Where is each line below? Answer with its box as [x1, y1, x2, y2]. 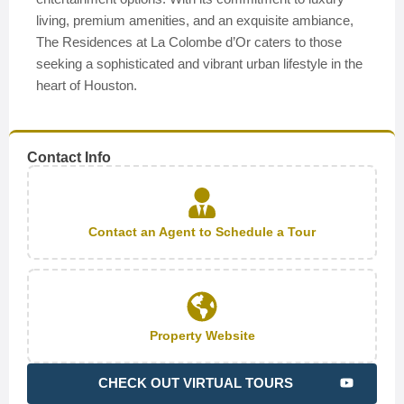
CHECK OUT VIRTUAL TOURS [97, 375, 293, 390]
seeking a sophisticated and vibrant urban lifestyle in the [36, 56, 363, 71]
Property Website [149, 327, 255, 343]
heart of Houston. [36, 78, 137, 93]
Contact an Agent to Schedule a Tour [88, 224, 316, 239]
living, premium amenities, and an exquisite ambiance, [36, 13, 353, 28]
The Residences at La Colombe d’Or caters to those [36, 34, 342, 50]
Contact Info [27, 150, 111, 165]
